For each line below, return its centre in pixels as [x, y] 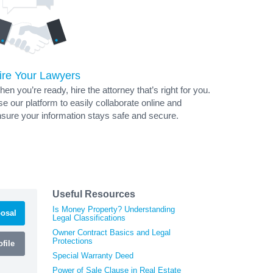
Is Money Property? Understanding [114, 209]
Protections [73, 241]
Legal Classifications [89, 218]
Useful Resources [94, 194]
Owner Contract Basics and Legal [112, 232]
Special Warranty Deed [93, 255]
